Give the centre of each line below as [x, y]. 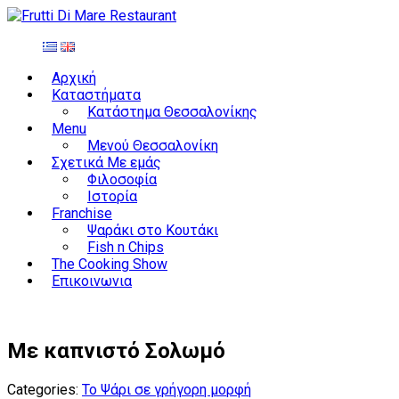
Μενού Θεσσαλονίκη [153, 146]
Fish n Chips [126, 247]
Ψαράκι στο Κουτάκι [153, 230]
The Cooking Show [110, 264]
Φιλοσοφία [122, 179]
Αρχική [74, 78]
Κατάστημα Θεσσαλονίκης [172, 112]
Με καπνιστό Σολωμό [116, 350]
